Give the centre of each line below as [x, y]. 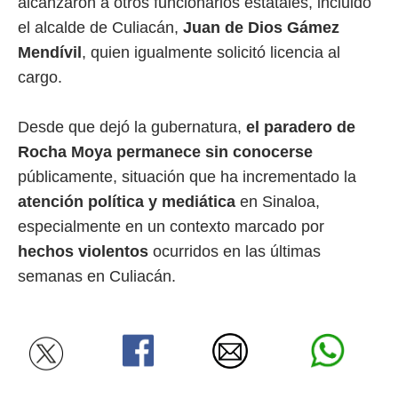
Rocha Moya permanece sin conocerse [165, 152]
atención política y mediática [127, 202]
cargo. [40, 77]
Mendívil [50, 52]
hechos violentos [83, 251]
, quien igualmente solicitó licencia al [211, 52]
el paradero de [301, 127]
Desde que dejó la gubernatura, [132, 127]
